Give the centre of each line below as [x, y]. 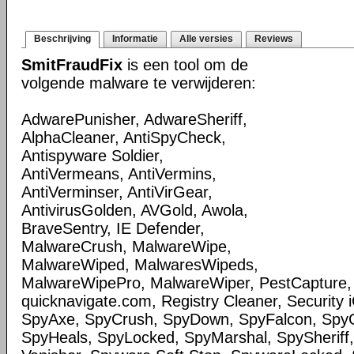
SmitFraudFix [72, 65]
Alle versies [206, 39]
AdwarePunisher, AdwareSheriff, [134, 119]
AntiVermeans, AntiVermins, [119, 174]
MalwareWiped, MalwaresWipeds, [140, 265]
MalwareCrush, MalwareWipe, [126, 247]
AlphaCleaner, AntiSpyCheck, [124, 137]
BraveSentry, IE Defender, [113, 228]
